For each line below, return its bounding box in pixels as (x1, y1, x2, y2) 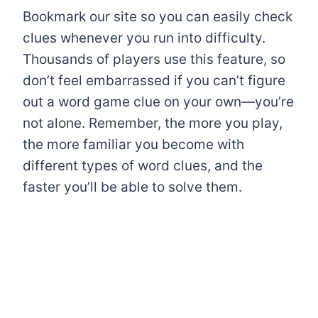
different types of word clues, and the (23, 157, 263, 174)
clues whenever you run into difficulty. (23, 29, 265, 46)
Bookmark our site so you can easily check (23, 8, 292, 25)
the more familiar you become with (23, 136, 244, 153)
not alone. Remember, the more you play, (23, 114, 283, 131)
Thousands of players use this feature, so (23, 50, 285, 67)
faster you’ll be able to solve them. (23, 178, 242, 195)
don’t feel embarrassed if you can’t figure (23, 72, 285, 89)
